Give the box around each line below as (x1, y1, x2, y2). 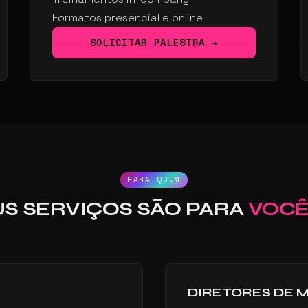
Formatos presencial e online (52, 10, 203, 25)
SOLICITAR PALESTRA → (89, 36, 218, 49)
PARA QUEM (127, 174, 181, 185)
